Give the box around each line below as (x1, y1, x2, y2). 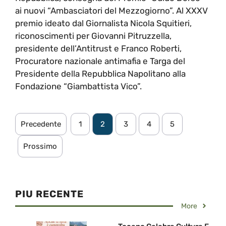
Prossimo (23, 141, 57, 151)
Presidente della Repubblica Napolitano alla (15, 68, 186, 79)
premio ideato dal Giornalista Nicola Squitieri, (15, 18, 192, 28)
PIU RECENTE (15, 188, 84, 200)
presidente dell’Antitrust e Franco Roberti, (15, 43, 182, 53)
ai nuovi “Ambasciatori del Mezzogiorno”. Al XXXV (15, 5, 208, 16)
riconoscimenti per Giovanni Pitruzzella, (15, 30, 172, 41)
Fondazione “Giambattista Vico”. (15, 81, 142, 91)
